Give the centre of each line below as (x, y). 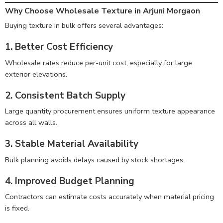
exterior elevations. (36, 74)
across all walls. (31, 123)
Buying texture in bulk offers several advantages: (84, 26)
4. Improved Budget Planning (70, 181)
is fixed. (17, 208)
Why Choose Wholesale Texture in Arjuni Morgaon (103, 11)
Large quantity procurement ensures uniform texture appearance (110, 111)
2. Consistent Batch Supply (65, 95)
